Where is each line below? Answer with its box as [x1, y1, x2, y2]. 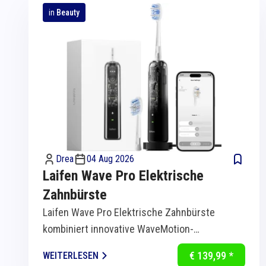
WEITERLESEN [43, 249, 99, 261]
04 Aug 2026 [87, 153, 134, 165]
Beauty [56, 8, 80, 18]
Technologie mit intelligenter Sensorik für [43, 239, 221, 252]
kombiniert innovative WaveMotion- [43, 223, 194, 236]
